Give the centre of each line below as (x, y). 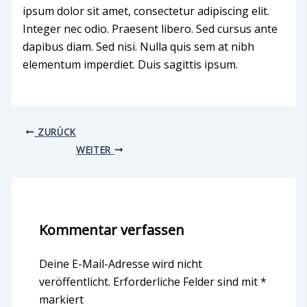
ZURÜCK (55, 132)
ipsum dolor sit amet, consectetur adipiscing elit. (146, 11)
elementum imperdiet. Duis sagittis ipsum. (130, 64)
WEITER (95, 149)
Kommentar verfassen (111, 230)
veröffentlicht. (74, 281)
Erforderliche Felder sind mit (186, 281)
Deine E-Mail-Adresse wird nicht (120, 263)
